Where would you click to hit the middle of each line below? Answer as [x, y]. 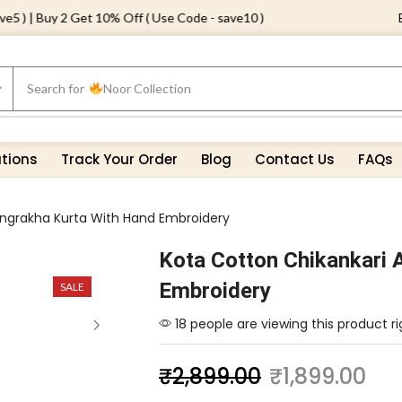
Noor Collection [147, 88]
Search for [55, 88]
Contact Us [295, 159]
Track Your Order [120, 159]
